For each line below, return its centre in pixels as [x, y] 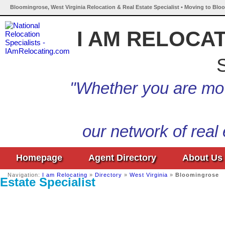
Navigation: [25, 175]
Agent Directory [122, 158]
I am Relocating [65, 175]
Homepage [39, 158]
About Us [202, 158]
